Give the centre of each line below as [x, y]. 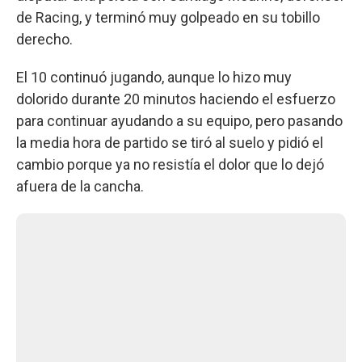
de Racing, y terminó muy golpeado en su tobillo [168, 17]
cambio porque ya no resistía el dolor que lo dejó [170, 164]
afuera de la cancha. [80, 186]
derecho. [44, 39]
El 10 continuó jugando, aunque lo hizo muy [154, 77]
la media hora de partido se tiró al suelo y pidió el [170, 142]
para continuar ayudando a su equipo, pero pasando [179, 120]
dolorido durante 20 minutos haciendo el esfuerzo [176, 99]
